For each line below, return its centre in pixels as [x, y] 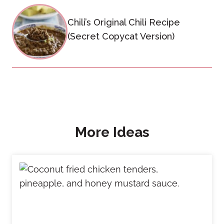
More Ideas [112, 132]
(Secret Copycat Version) [121, 36]
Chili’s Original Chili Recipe [124, 22]
